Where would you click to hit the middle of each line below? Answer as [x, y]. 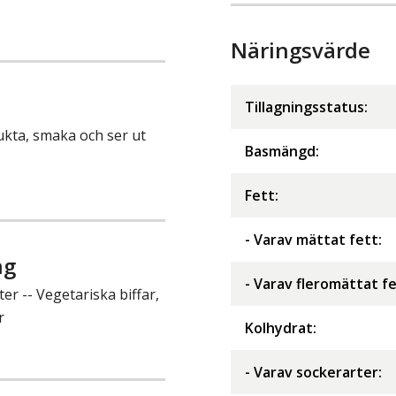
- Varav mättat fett [312, 240]
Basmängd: [282, 152]
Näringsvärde [301, 50]
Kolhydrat [279, 328]
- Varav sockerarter [312, 373]
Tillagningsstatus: [306, 107]
